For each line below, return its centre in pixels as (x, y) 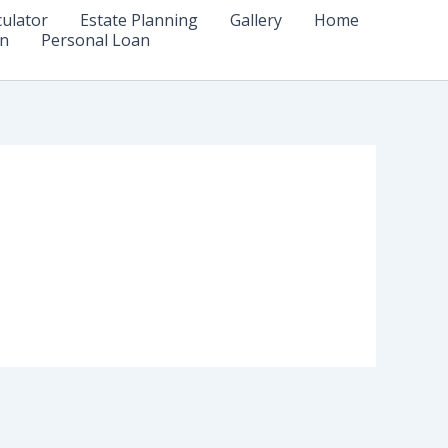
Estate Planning (139, 20)
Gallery (256, 20)
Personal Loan (95, 40)
